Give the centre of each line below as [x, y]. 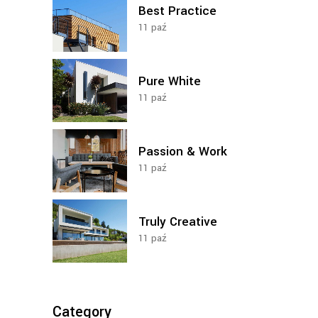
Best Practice [177, 11]
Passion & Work [183, 152]
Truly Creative [178, 222]
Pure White [170, 81]
